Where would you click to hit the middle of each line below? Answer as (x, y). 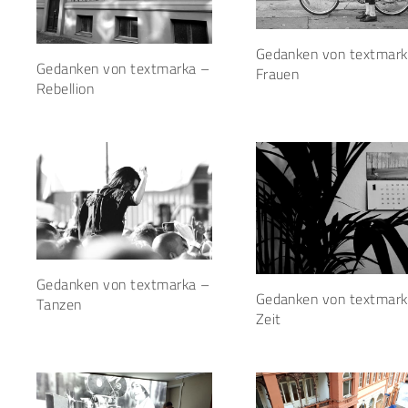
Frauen (277, 74)
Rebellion (66, 89)
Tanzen (59, 304)
